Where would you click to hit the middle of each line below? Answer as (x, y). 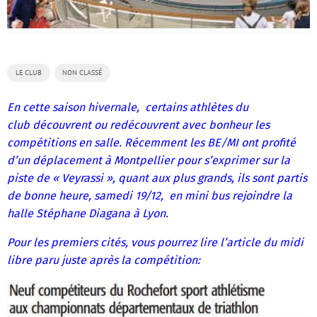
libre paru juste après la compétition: (104, 260)
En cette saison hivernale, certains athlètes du (128, 108)
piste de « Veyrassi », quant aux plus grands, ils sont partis (157, 178)
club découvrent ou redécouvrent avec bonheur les (138, 125)
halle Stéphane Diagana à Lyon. (88, 214)
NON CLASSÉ (82, 73)
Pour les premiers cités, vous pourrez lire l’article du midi (155, 243)
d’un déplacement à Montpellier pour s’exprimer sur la (149, 161)
